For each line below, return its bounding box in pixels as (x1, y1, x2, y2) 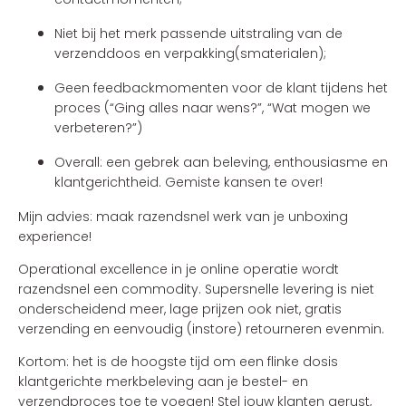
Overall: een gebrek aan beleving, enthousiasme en (54, 153, 388, 171)
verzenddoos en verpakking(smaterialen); (54, 44, 326, 63)
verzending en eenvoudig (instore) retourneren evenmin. (18, 320, 384, 338)
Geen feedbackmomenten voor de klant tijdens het (54, 79, 388, 97)
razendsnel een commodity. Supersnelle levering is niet (18, 280, 374, 298)
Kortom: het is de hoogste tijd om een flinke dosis (18, 353, 338, 371)
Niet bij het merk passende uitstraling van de (54, 24, 343, 43)
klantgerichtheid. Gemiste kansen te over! (54, 173, 323, 191)
